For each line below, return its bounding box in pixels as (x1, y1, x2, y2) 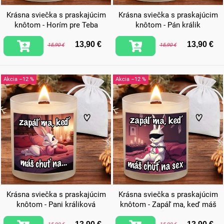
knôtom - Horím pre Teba (14, 20, 98, 29)
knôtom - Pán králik (135, 20, 200, 29)
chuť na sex (149, 210, 187, 219)
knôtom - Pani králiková (16, 200, 95, 209)
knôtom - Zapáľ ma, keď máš (119, 200, 216, 209)
